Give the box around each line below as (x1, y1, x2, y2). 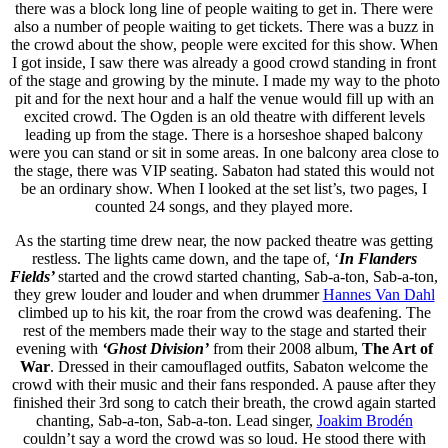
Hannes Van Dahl (322, 285, 435, 303)
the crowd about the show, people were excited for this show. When (10, 35, 438, 53)
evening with (15, 339, 98, 357)
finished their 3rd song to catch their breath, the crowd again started (12, 393, 436, 411)
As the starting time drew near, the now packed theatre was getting (15, 231, 433, 249)
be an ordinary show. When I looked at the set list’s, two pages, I (21, 179, 427, 197)
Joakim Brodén (316, 411, 413, 429)
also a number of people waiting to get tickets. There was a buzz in (14, 17, 434, 35)
